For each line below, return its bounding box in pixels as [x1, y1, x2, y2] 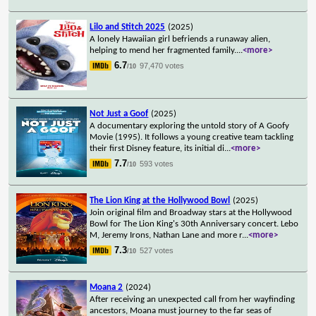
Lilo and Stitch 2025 [90, 22, 166, 32]
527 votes [140, 245, 174, 255]
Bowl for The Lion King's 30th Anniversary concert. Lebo [90, 219, 299, 229]
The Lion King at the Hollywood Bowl [90, 195, 231, 205]
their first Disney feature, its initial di [90, 143, 225, 153]
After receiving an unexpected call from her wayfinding [90, 294, 296, 304]
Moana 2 [90, 282, 123, 292]
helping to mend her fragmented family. [90, 45, 237, 55]
